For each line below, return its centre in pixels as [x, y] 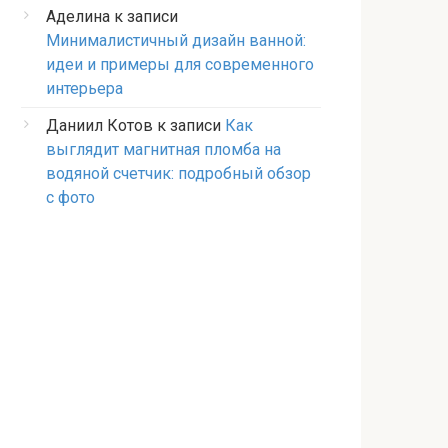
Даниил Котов [99, 125]
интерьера [84, 88]
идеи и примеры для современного [180, 64]
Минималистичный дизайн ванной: [176, 40]
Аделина [78, 16]
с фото [70, 197]
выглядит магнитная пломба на [163, 149]
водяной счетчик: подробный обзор [178, 173]
